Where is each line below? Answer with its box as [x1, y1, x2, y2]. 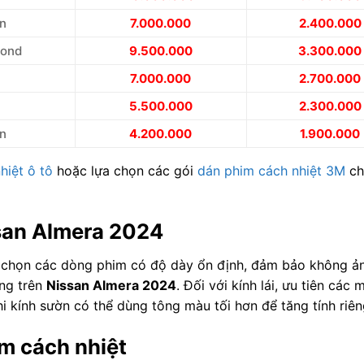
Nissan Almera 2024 [45, 277, 176, 294]
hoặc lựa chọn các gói [52, 162, 197, 179]
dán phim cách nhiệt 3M [197, 162, 345, 179]
